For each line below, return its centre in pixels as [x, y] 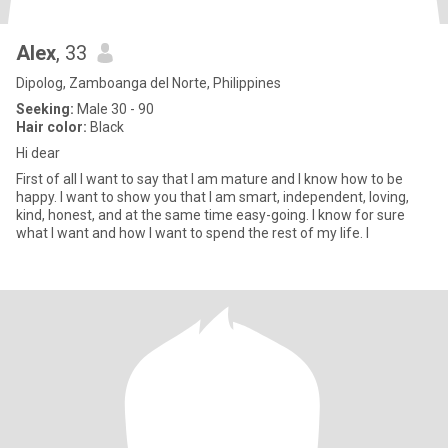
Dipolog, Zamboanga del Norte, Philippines [148, 83]
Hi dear [38, 153]
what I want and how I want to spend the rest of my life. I [192, 233]
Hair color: [51, 127]
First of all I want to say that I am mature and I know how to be [209, 179]
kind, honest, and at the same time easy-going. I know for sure [210, 215]
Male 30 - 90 [114, 109]
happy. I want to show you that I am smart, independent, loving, [212, 197]
